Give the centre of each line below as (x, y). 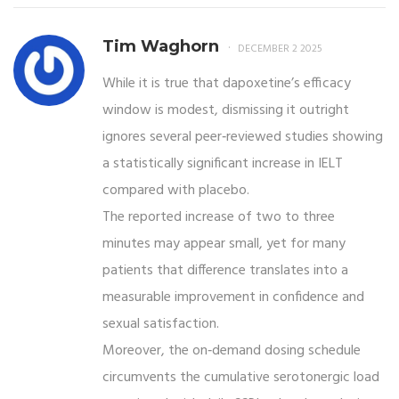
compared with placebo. (176, 190)
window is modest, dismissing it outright (226, 110)
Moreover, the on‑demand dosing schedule (232, 350)
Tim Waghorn (161, 46)
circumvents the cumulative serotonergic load (241, 377)
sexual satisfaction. (161, 324)
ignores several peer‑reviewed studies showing (243, 137)
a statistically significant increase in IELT (223, 163)
